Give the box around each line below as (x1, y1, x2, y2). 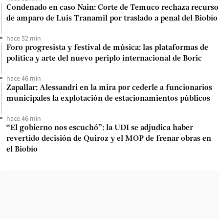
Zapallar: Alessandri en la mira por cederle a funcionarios (6, 84, 212, 92)
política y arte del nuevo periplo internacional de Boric (6, 54, 202, 63)
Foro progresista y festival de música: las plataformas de (6, 44, 208, 52)
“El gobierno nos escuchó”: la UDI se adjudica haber (6, 124, 193, 132)
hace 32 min (6, 33, 41, 43)
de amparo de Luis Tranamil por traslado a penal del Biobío (6, 14, 218, 22)
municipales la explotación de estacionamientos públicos (6, 94, 210, 103)
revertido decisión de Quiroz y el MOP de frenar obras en (6, 134, 211, 143)
